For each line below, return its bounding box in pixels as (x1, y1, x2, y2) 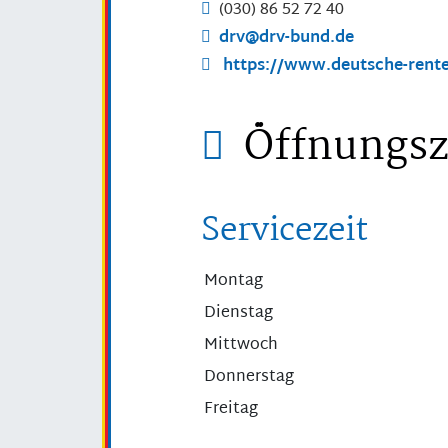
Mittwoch (204, 331, 278, 361)
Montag (204, 267, 263, 297)
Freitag (204, 395, 258, 425)
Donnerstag (204, 363, 294, 393)
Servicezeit (201, 205, 368, 259)
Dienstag (204, 299, 273, 329)
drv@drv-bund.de (219, 24, 354, 54)
